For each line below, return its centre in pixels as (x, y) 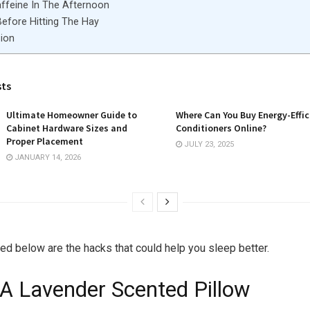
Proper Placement (45, 141)
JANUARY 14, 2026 (47, 157)
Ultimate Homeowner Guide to (72, 115)
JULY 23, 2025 (208, 144)
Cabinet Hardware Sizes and (67, 128)
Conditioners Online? (221, 128)
